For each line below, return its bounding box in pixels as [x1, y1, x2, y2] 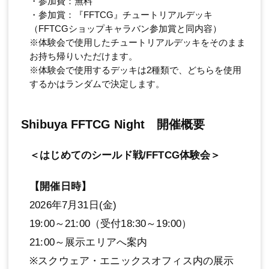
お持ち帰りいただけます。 [29, 50, 138, 61]
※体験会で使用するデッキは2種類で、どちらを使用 [29, 64, 241, 75]
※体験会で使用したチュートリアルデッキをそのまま [29, 37, 246, 47]
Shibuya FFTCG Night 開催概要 [21, 117, 205, 131]
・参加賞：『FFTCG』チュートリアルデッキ [29, 9, 213, 20]
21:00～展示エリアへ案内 [29, 236, 148, 248]
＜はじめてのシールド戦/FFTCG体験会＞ [29, 149, 221, 161]
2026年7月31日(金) [29, 199, 117, 211]
